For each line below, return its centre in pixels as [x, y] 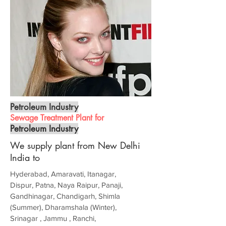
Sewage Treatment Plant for [57, 118]
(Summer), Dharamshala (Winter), [63, 207]
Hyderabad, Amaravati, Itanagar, [63, 174]
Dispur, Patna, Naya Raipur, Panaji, [66, 185]
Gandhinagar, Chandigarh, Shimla [65, 196]
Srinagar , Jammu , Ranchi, [53, 218]
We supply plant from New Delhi [75, 146]
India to [25, 158]
